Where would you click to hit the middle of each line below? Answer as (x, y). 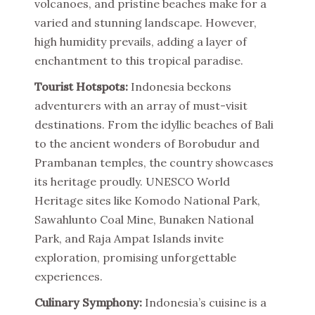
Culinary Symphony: (88, 302)
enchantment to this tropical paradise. (139, 60)
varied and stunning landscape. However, (146, 22)
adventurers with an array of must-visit (141, 105)
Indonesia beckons (180, 86)
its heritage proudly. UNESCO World (132, 181)
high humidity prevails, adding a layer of (141, 41)
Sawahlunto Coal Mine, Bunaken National (144, 219)
